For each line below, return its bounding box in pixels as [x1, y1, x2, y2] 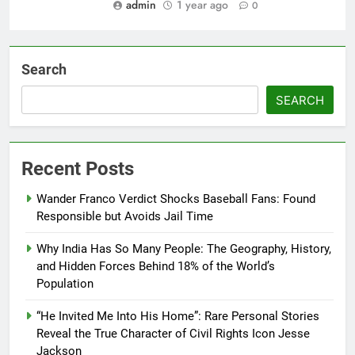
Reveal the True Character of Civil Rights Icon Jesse [36, 326, 310, 342]
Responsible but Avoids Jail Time [36, 209, 213, 224]
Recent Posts [21, 158, 134, 181]
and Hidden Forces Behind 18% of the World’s [36, 259, 275, 274]
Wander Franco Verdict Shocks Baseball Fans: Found [36, 192, 315, 207]
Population [36, 277, 94, 292]
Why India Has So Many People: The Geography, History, [36, 242, 331, 257]
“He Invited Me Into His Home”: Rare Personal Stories [36, 309, 319, 324]
